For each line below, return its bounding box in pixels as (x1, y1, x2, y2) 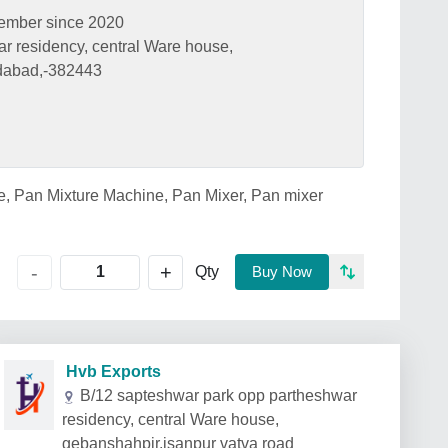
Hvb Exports (54, 363, 161, 380)
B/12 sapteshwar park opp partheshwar (80, 387, 357, 404)
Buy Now (252, 263, 312, 280)
